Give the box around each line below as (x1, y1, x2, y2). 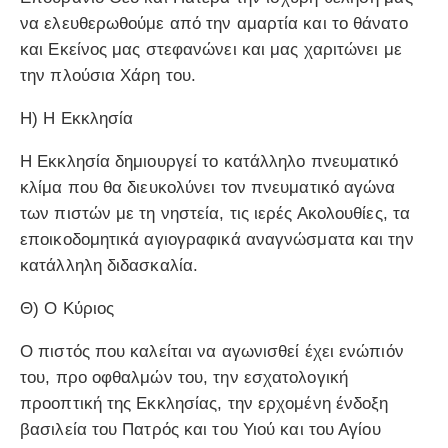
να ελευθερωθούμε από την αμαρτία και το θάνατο (20, 14, 408, 34)
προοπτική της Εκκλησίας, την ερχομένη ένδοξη (20, 394, 389, 414)
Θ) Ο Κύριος (20, 299, 115, 319)
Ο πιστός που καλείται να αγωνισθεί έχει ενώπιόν (20, 342, 404, 362)
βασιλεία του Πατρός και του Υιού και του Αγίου (20, 420, 381, 440)
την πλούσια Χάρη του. (20, 66, 197, 86)
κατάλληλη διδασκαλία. (20, 256, 199, 276)
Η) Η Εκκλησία (20, 109, 134, 129)
